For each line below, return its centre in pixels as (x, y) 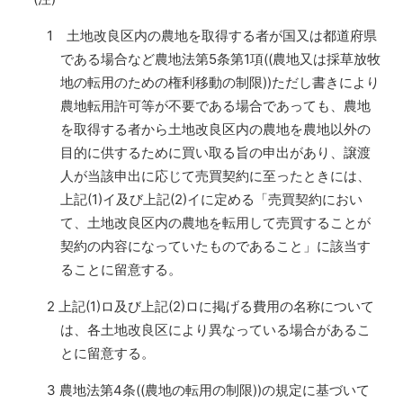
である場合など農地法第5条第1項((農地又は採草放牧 (221, 59)
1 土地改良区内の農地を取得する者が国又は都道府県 (212, 36)
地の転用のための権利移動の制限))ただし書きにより (220, 82)
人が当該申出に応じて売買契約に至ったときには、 (216, 176)
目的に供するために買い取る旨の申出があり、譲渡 (216, 152)
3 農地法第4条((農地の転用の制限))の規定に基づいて (209, 390)
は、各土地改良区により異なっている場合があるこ (216, 330)
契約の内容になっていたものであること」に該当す (216, 246)
